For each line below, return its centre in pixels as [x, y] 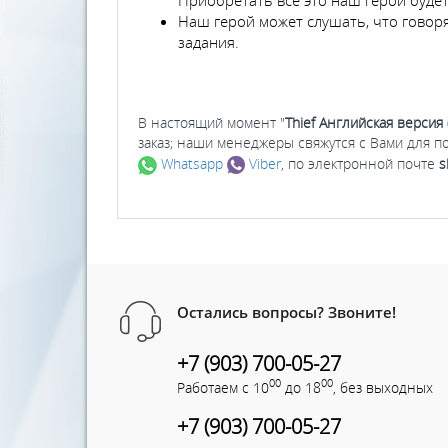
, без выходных [383, 387]
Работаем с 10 [223, 387]
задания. [208, 41]
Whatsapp [190, 163]
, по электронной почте [360, 163]
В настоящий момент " [211, 122]
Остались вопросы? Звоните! [286, 311]
